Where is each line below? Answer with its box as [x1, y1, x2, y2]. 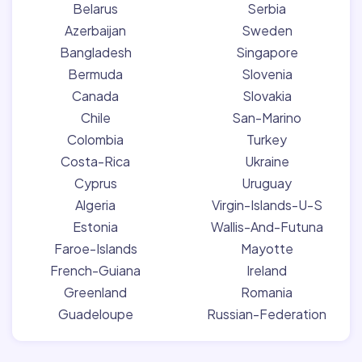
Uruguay [242, 175, 292, 192]
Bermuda [68, 65, 123, 82]
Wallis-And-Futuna [210, 218, 323, 235]
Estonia [73, 218, 118, 235]
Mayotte [240, 240, 293, 257]
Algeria [75, 196, 116, 213]
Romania [241, 284, 293, 301]
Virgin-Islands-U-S [211, 196, 322, 213]
